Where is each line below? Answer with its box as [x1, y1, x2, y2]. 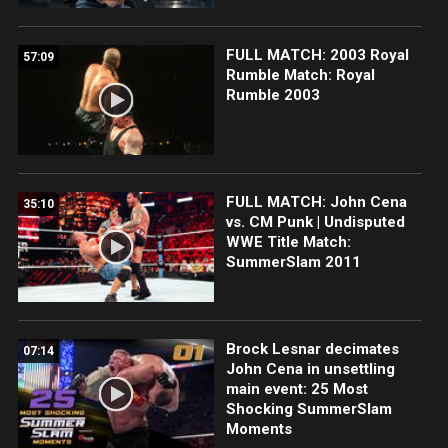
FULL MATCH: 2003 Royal [225, 45, 409, 64]
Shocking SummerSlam [225, 400, 392, 419]
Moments [225, 420, 292, 439]
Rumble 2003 [225, 85, 320, 104]
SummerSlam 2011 [225, 252, 361, 271]
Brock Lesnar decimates [225, 340, 399, 359]
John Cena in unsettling [225, 360, 395, 379]
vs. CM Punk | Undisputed [225, 212, 405, 231]
